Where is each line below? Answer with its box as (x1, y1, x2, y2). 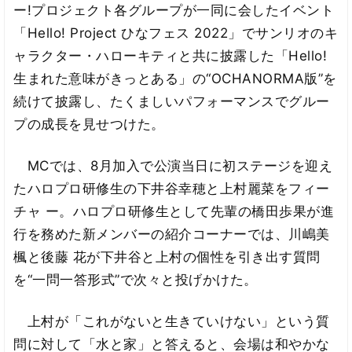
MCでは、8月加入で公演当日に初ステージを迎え (13, 157, 333, 174)
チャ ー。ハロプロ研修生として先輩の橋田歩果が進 (13, 203, 335, 219)
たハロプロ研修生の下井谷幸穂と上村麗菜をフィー (13, 180, 330, 196)
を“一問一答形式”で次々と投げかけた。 (13, 271, 258, 288)
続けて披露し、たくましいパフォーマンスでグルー (13, 93, 330, 110)
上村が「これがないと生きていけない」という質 (13, 313, 330, 329)
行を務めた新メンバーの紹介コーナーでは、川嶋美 (13, 225, 330, 242)
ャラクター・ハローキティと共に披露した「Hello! (13, 48, 328, 64)
